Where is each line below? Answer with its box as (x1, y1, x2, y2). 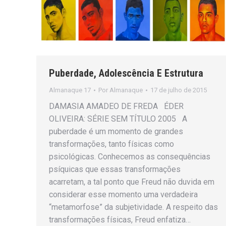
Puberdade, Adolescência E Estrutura (49, 67, 203, 79)
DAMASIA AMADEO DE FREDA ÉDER (49, 101, 184, 111)
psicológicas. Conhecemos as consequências (49, 151, 210, 161)
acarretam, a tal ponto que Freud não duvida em (49, 177, 214, 187)
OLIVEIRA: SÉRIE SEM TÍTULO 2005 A (49, 114, 187, 124)
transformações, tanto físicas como (49, 139, 174, 149)
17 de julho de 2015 (150, 86, 207, 94)
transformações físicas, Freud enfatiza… (49, 214, 191, 224)
